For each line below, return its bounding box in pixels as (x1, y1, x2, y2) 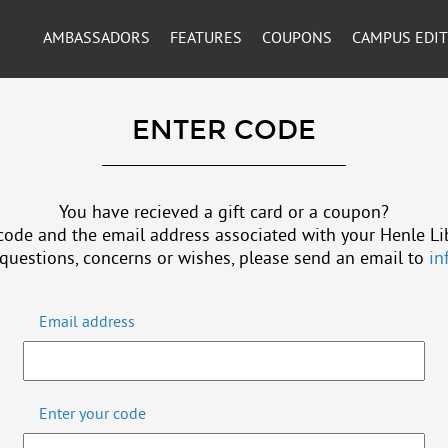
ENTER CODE (132, 114, 316, 146)
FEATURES (169, 29, 242, 49)
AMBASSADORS (42, 29, 150, 49)
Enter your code (39, 404, 146, 425)
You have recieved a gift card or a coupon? (59, 201, 389, 225)
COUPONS (261, 29, 332, 49)
